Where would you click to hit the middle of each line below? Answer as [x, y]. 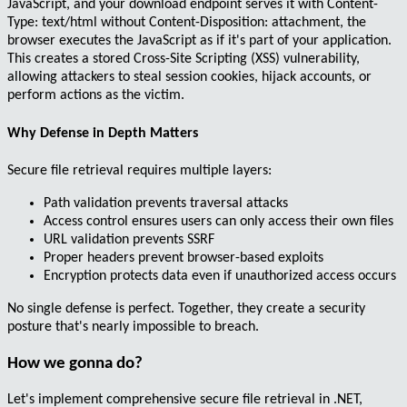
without [123, 23]
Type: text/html [52, 23]
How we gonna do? [75, 363]
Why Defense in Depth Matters [103, 133]
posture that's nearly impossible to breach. [133, 327]
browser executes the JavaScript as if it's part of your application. [199, 41]
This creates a [50, 60]
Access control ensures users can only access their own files [218, 221]
